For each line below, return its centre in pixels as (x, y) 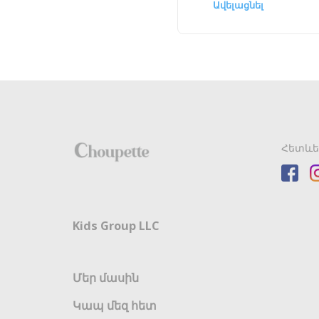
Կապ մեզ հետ (115, 305)
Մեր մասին (106, 278)
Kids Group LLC (116, 225)
